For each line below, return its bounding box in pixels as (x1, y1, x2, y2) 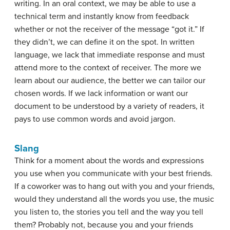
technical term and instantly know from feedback (14, 11, 189, 22)
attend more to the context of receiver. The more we (14, 63, 201, 73)
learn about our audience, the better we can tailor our (14, 75, 205, 86)
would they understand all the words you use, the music (14, 194, 214, 204)
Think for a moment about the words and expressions (14, 156, 204, 166)
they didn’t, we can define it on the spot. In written (14, 37, 195, 47)
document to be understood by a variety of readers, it (14, 101, 204, 111)
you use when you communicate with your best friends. (14, 168, 213, 179)
